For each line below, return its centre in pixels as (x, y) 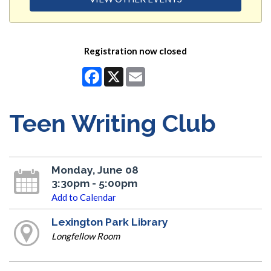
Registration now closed (135, 51)
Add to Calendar (83, 197)
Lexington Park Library (109, 222)
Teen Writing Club (113, 123)
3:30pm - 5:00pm (94, 183)
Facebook (121, 72)
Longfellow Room (85, 236)
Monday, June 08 (95, 170)
